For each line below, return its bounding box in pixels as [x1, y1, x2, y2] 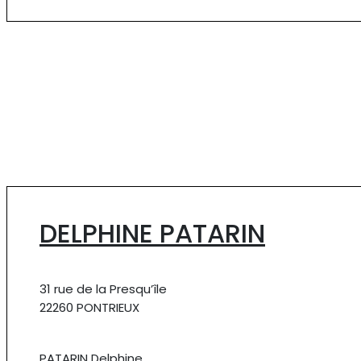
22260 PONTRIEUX [39, 298, 139, 316]
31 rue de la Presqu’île [39, 280, 167, 297]
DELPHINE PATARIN [39, 214, 265, 251]
